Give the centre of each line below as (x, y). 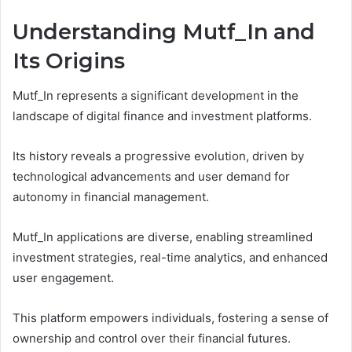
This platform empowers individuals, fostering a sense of (170, 318)
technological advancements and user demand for (151, 177)
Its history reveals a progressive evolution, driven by (158, 156)
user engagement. (63, 278)
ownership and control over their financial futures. (152, 339)
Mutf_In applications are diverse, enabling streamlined (163, 237)
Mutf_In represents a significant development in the (156, 96)
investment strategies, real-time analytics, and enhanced (170, 258)
